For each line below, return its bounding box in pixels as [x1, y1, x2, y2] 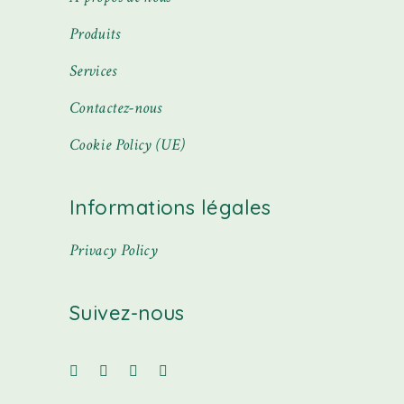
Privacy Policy [69, 239, 159, 261]
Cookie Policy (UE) [69, 133, 186, 155]
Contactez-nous [69, 96, 162, 118]
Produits [69, 23, 120, 44]
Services [69, 60, 116, 81]
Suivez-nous [69, 299, 185, 326]
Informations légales [69, 194, 271, 220]
